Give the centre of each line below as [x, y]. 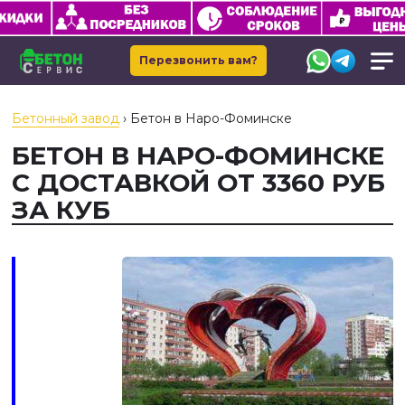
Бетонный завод [66, 118]
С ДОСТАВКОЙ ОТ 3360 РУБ [198, 183]
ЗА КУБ [61, 210]
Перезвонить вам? [198, 60]
